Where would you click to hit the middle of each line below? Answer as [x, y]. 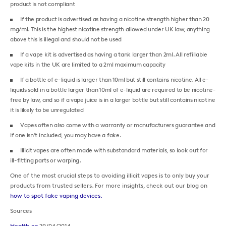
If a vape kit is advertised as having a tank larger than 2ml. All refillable [114, 54]
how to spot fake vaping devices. [56, 195]
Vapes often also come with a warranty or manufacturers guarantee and [118, 125]
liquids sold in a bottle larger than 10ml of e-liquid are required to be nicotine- [113, 89]
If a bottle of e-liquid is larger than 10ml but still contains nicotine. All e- [115, 79]
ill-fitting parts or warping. [46, 160]
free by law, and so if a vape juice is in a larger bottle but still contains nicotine [113, 99]
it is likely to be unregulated [47, 109]
